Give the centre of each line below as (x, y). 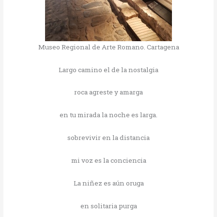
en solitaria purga (108, 206)
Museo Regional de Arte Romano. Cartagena (108, 47)
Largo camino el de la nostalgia (108, 70)
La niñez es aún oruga (108, 183)
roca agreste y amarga (108, 92)
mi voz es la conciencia (108, 161)
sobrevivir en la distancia (108, 138)
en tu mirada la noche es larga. (108, 115)
